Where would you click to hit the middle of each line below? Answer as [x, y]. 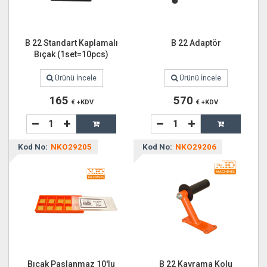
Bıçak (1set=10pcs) [71, 54]
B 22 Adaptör [196, 43]
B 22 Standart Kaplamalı [71, 43]
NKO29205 [71, 147]
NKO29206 [196, 147]
